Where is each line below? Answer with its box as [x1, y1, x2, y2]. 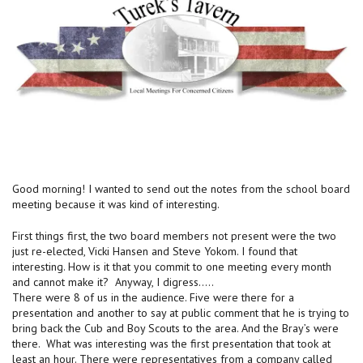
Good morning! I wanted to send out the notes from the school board [12, 181, 350, 196]
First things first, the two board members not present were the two [12, 228, 336, 243]
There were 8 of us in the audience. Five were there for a [12, 289, 294, 305]
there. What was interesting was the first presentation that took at [12, 335, 331, 351]
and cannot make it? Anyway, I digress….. [12, 274, 214, 289]
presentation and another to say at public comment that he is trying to [12, 305, 349, 320]
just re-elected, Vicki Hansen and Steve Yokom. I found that [12, 243, 297, 258]
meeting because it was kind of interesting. [12, 196, 220, 211]
